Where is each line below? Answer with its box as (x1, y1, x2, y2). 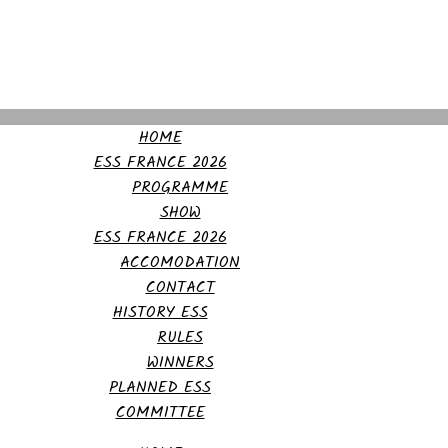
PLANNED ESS (109, 375, 211, 400)
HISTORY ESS (112, 300, 208, 325)
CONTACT (145, 275, 215, 300)
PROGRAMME (132, 175, 228, 200)
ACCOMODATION (120, 250, 240, 275)
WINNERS (146, 350, 214, 375)
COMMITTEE (115, 400, 205, 425)
